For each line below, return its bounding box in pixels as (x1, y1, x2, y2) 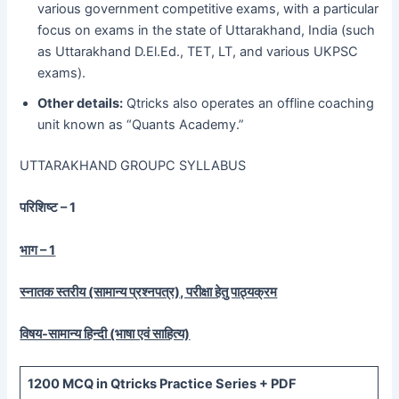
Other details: (37, 95, 124, 112)
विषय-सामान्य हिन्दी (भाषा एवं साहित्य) (20, 326, 191, 343)
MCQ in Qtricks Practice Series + (61, 375, 271, 392)
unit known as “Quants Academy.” (37, 117, 245, 134)
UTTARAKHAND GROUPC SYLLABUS (20, 158, 247, 175)
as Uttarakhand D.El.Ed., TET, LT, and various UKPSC (37, 44, 359, 61)
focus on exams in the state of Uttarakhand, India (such (37, 22, 376, 39)
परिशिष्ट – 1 (20, 199, 77, 216)
